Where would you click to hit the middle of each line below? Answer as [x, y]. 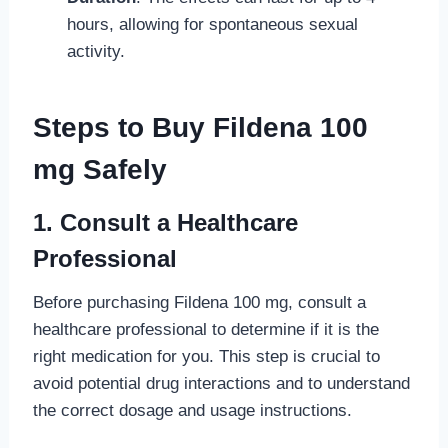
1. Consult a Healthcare [165, 222]
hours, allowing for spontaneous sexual [212, 24]
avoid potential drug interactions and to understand [221, 383]
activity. [95, 51]
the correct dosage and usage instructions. [192, 410]
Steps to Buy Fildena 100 [200, 127]
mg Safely [99, 169]
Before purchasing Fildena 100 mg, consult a [199, 302]
